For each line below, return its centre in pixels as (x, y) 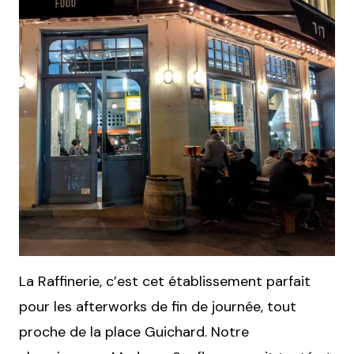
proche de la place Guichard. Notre (134, 332)
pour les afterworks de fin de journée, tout (158, 307)
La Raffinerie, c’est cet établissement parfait (165, 282)
